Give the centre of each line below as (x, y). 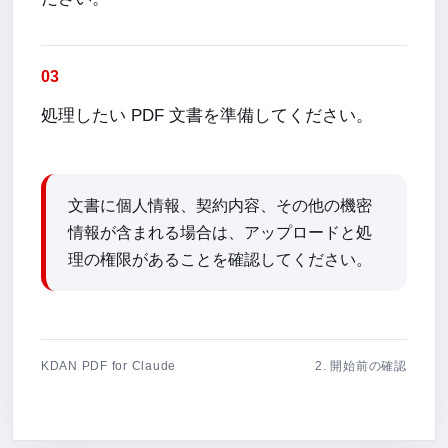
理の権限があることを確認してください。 (220, 259)
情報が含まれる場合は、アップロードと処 (220, 232)
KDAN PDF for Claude (109, 366)
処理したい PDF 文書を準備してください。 (207, 115)
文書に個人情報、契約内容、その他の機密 (220, 205)
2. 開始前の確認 (361, 366)
